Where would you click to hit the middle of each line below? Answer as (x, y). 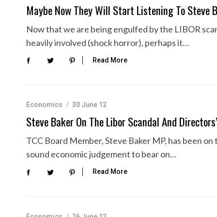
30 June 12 (89, 105)
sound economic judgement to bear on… (101, 154)
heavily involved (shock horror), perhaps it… (108, 42)
